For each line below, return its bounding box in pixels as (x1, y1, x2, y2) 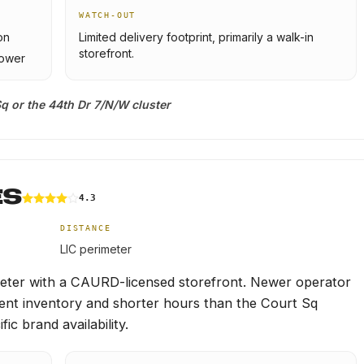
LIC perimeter (60, 242, 132, 256)
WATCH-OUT (79, 11, 136, 19)
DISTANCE (60, 223, 111, 232)
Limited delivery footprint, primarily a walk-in (79, 30, 314, 44)
